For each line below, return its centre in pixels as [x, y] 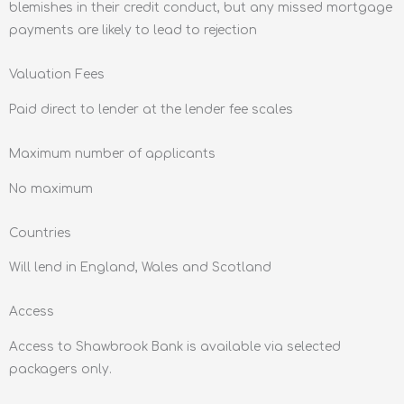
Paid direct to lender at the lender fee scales [151, 110]
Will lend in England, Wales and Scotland [140, 268]
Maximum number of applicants [112, 153]
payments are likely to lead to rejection [133, 31]
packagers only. [60, 369]
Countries [40, 233]
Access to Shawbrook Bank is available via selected [175, 346]
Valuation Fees [57, 75]
